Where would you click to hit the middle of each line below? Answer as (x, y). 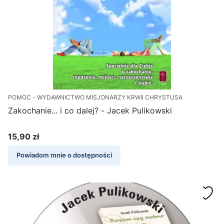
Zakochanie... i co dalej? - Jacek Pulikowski (90, 111)
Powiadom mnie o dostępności (64, 155)
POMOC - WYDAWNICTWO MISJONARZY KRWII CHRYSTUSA (95, 97)
